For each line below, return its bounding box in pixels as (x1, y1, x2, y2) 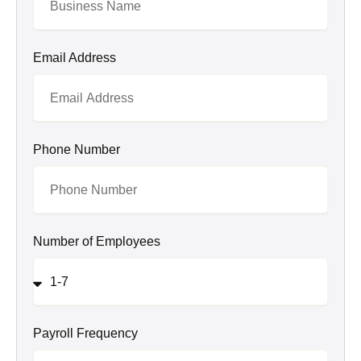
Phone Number (33, 143, 120, 157)
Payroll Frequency (33, 326, 138, 341)
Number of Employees (33, 234, 160, 249)
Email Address (33, 51, 116, 65)
